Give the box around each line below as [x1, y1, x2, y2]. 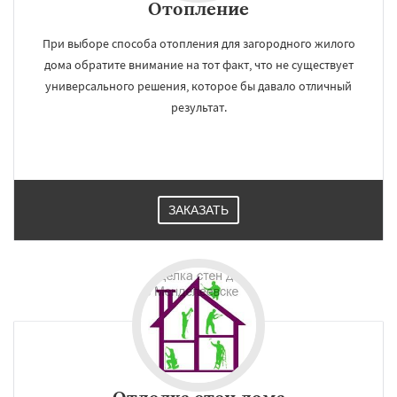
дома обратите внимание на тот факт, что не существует [43, 57, 354, 73]
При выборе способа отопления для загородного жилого [42, 35, 355, 51]
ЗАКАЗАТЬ [168, 203, 229, 217]
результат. [170, 99, 227, 115]
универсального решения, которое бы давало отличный [45, 78, 352, 94]
